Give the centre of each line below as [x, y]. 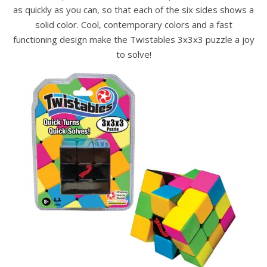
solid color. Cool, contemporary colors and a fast [133, 24]
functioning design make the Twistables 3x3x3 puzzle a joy [133, 39]
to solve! [133, 54]
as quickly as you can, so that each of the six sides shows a [133, 9]
